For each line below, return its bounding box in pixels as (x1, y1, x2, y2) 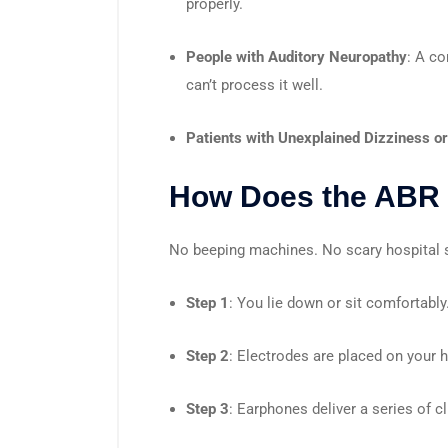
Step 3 (186, 399, 229, 418)
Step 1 (186, 293, 229, 312)
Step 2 (186, 346, 229, 365)
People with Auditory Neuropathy (186, 47, 407, 66)
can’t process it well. (186, 75, 323, 94)
